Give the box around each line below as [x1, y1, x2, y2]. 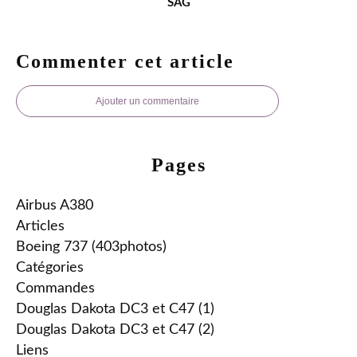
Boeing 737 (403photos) [16, 239, 167, 254]
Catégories [16, 260, 84, 275]
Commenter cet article [16, 50, 234, 72]
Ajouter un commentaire [96, 95, 199, 107]
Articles [16, 218, 65, 233]
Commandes [16, 280, 95, 296]
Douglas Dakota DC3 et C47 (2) [16, 322, 214, 337]
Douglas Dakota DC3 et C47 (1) [16, 301, 214, 316]
